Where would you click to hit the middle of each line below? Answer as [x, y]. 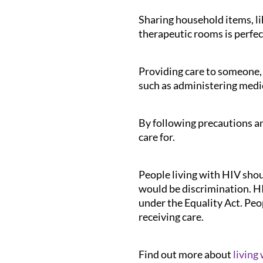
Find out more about [186, 254]
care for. [156, 137]
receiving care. [171, 217]
